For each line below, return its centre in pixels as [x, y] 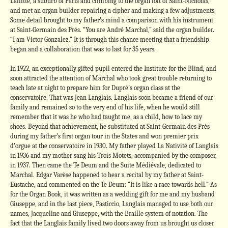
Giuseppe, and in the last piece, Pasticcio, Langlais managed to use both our [111, 204]
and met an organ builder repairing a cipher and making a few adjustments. [113, 10]
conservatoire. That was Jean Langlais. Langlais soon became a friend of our [111, 97]
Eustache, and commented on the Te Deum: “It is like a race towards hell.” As [113, 184]
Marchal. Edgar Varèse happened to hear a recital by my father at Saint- [107, 175]
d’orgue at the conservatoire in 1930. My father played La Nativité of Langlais [114, 146]
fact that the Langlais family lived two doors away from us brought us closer [112, 223]
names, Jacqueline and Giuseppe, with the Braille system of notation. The [109, 213]
